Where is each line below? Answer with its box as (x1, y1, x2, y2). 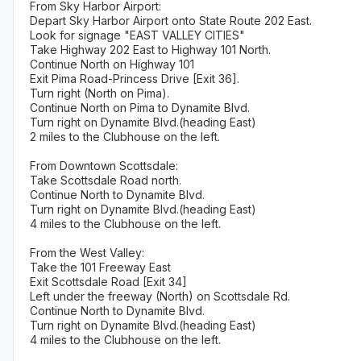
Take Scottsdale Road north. (30, 173, 181, 188)
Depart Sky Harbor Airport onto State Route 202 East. (30, 14, 312, 28)
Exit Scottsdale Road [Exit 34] (30, 275, 187, 289)
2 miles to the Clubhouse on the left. (30, 130, 220, 144)
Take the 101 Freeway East (30, 260, 171, 275)
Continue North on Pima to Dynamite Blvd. (30, 101, 250, 115)
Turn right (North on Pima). (30, 86, 169, 101)
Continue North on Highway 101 (30, 57, 194, 72)
